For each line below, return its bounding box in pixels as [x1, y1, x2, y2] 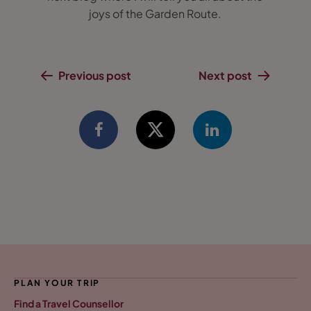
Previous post [58, 68, 131, 83]
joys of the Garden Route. [89, 6, 222, 21]
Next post [199, 68, 253, 83]
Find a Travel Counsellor [14, 296, 124, 310]
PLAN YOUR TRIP [14, 277, 101, 288]
